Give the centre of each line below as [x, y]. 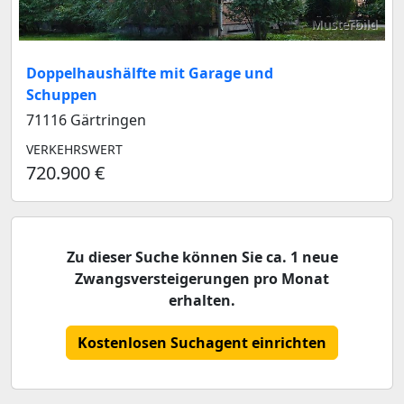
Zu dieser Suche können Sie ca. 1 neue [202, 257]
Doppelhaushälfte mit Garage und [150, 73]
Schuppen [62, 95]
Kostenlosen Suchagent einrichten [202, 343]
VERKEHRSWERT [74, 150]
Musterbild [344, 24]
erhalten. [202, 301]
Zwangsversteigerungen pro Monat [202, 279]
